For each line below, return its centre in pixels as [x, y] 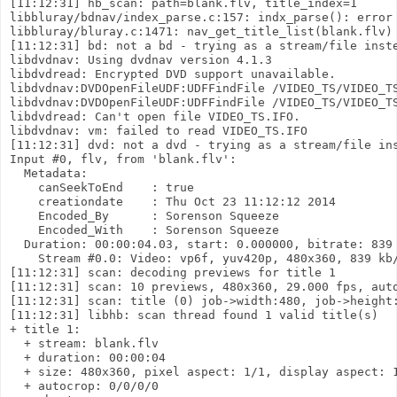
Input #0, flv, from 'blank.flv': [123, 159]
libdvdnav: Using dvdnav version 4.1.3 [141, 59]
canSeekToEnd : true [102, 187]
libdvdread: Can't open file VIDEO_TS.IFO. [155, 116]
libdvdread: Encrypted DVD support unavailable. [173, 74]
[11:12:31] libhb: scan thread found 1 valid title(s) [194, 315]
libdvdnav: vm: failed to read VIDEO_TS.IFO [159, 130]
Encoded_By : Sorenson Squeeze [144, 215]
